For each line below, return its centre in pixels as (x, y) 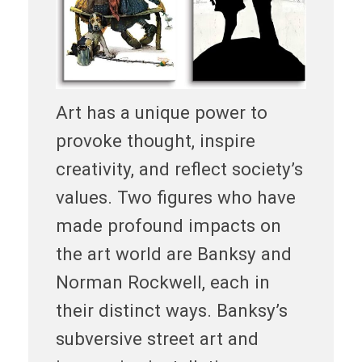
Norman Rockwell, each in (162, 282)
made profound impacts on (168, 225)
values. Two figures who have (175, 197)
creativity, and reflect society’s (179, 168)
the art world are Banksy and (173, 253)
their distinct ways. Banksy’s (171, 310)
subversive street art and (157, 338)
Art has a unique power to (161, 112)
